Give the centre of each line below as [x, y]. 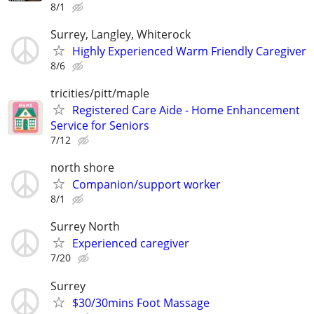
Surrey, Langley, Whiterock [121, 34]
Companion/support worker [146, 185]
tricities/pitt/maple [100, 94]
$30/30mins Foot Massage [141, 302]
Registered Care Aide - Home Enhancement [186, 110]
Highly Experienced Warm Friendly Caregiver [189, 51]
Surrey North [85, 227]
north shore [82, 168]
